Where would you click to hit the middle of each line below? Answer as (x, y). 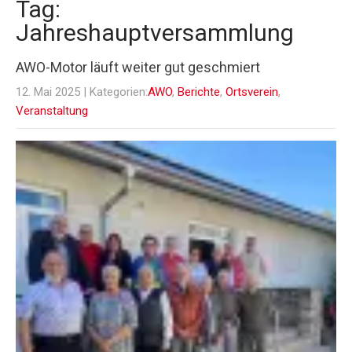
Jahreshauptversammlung (155, 33)
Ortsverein (252, 92)
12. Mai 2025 (48, 92)
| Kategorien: (115, 92)
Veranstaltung (52, 111)
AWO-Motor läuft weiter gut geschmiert (138, 68)
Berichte (199, 92)
